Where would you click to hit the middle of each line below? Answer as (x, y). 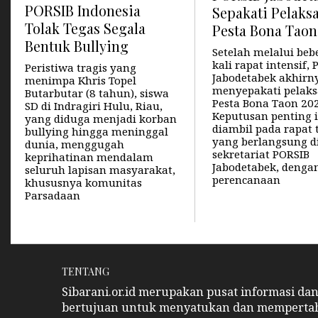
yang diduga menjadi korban (101, 119)
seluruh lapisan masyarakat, (100, 170)
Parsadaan (53, 196)
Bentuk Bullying (77, 46)
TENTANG (86, 272)
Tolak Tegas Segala (85, 29)
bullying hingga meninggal (97, 132)
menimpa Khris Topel (81, 81)
